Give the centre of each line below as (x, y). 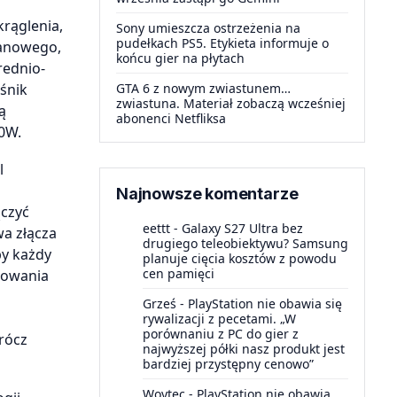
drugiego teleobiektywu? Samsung (245, 243)
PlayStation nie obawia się (265, 304)
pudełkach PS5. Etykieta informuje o (222, 43)
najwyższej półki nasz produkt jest (244, 349)
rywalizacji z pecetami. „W (219, 319)
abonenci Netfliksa (171, 118)
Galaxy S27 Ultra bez (242, 228)
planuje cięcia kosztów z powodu (240, 258)
